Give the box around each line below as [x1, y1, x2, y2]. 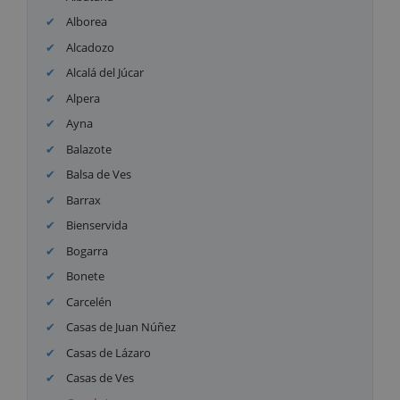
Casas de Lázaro [63, 344, 152, 361]
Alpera [63, 89, 101, 106]
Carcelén [63, 293, 112, 310]
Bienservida [63, 217, 129, 234]
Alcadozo [63, 38, 115, 55]
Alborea [63, 13, 108, 30]
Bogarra [63, 242, 109, 259]
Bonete [63, 268, 105, 285]
